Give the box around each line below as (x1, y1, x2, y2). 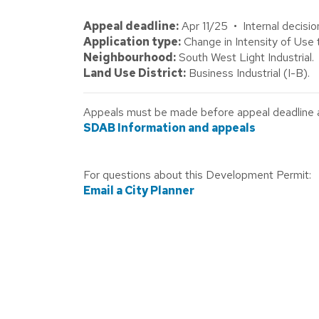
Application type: (83, 34, 181, 49)
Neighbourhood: (83, 50, 176, 65)
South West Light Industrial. (176, 50, 314, 65)
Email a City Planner (83, 183, 194, 198)
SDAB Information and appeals (83, 120, 256, 135)
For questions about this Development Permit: (83, 167, 311, 182)
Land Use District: (83, 66, 186, 80)
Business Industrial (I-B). (186, 66, 310, 80)
